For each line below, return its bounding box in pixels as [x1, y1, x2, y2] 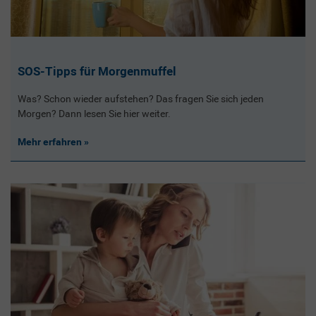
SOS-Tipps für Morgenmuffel [17, 63, 176, 78]
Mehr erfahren [17, 136, 84, 148]
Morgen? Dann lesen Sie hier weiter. [17, 108, 171, 120]
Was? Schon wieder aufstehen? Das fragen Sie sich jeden [17, 93, 264, 105]
